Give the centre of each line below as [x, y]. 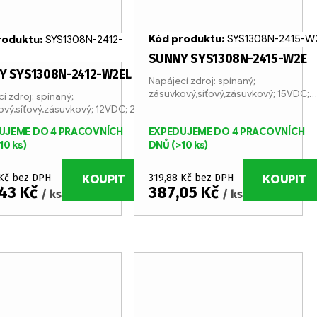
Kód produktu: [188, 39]
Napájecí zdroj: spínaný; [202, 81]
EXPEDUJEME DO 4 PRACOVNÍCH [226, 131]
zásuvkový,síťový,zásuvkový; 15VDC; [229, 94]
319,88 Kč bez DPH [191, 178]
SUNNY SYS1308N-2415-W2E [228, 59]
